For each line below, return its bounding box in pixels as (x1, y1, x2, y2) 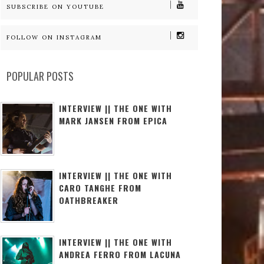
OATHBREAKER (59, 193, 118, 206)
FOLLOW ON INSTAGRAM (6, 34, 102, 41)
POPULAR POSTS (6, 68, 74, 84)
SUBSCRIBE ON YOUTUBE (6, 3, 104, 11)
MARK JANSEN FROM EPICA (59, 114, 167, 127)
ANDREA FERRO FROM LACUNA (59, 247, 181, 260)
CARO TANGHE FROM (59, 181, 141, 194)
